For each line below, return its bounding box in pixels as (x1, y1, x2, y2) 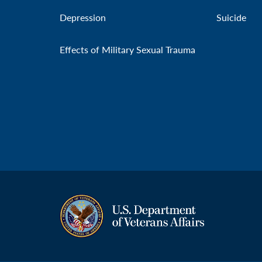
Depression (60, 11, 106, 24)
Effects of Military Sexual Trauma (60, 43, 195, 56)
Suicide (216, 11, 246, 24)
